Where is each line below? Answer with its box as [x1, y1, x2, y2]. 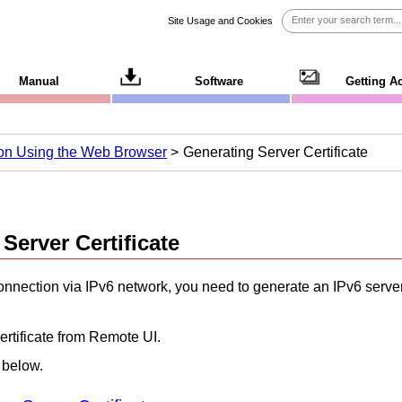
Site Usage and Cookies [168, 15, 273, 26]
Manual [19, 74, 60, 88]
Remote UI [89, 329, 157, 345]
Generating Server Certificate [183, 144, 368, 160]
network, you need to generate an [114, 279, 333, 295]
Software [195, 74, 244, 88]
